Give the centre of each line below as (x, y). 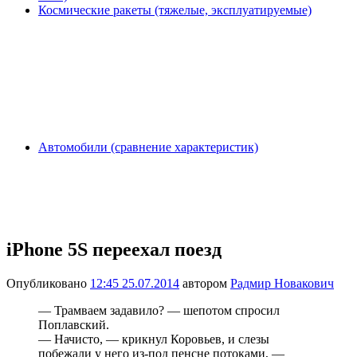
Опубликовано (48, 283)
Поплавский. (74, 324)
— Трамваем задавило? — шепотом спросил (159, 310)
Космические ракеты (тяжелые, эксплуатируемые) (175, 10)
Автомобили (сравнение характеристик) (148, 147)
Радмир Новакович (282, 283)
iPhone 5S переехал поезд (114, 249)
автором (205, 283)
